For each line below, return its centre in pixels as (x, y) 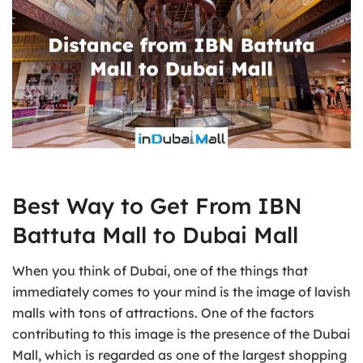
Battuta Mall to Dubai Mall (155, 235)
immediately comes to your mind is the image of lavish (181, 292)
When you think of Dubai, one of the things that (160, 271)
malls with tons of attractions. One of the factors (163, 313)
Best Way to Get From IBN (157, 205)
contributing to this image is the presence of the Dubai (181, 334)
